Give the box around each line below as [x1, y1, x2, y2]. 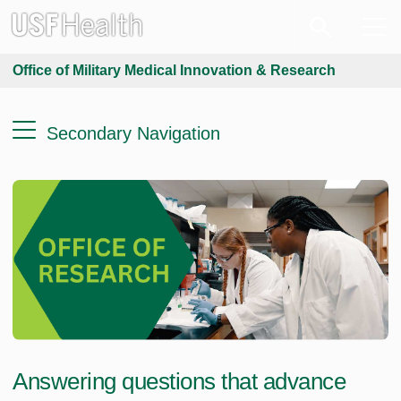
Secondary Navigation [47, 124, 220, 143]
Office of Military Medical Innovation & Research [13, 63, 336, 78]
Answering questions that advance [13, 367, 346, 395]
